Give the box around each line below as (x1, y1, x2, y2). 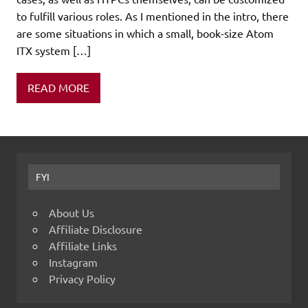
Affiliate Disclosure (49, 222, 142, 236)
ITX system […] (16, 43, 91, 57)
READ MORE (27, 80, 89, 95)
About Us (49, 206, 94, 220)
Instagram (49, 255, 98, 269)
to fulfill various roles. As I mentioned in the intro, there (16, 8, 289, 23)
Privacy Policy (49, 272, 115, 286)
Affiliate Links (49, 239, 117, 253)
